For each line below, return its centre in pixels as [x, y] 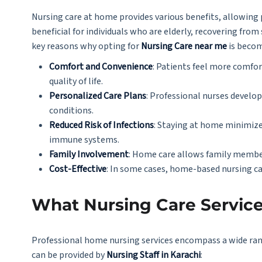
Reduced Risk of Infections [101, 125]
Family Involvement [89, 154]
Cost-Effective [77, 169]
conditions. [71, 111]
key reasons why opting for [86, 46]
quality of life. [76, 81]
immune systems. [84, 140]
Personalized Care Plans [97, 96]
